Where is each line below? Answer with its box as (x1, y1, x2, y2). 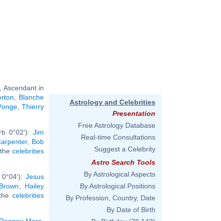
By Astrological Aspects (84, 170, 155, 178)
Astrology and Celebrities (70, 98, 155, 106)
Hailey (25, 182, 44, 190)
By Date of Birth (107, 206, 155, 214)
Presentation (112, 110, 155, 117)
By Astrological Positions (80, 182, 155, 190)
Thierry (22, 102, 44, 110)
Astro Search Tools (91, 158, 155, 166)
